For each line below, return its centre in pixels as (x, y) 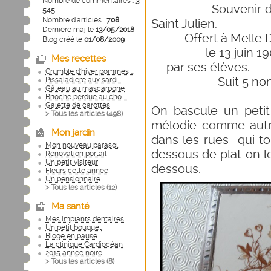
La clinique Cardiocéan (84, 244)
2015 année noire (74, 253)
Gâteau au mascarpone (85, 88)
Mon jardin (73, 132)
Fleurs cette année (77, 171)
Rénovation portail (76, 154)
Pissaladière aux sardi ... (84, 80)
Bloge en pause (71, 236)
